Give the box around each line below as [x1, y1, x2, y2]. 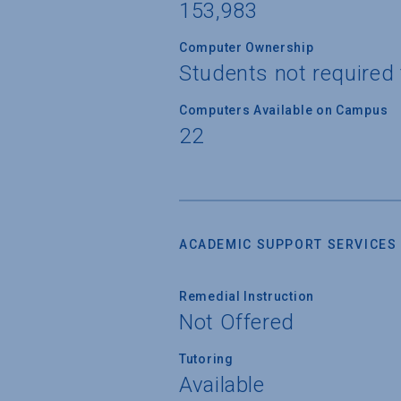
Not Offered [179, 309, 294, 335]
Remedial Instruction [179, 288, 314, 303]
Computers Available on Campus [179, 102, 388, 117]
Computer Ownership [179, 39, 314, 55]
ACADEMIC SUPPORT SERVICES [179, 236, 397, 252]
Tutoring [179, 351, 234, 366]
